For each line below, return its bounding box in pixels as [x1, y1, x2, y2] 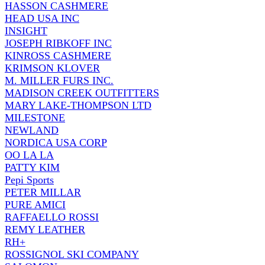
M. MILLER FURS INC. [5, 74, 114, 86]
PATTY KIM [5, 161, 60, 173]
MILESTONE [5, 111, 65, 124]
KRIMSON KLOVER [5, 62, 100, 74]
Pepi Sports [5, 173, 54, 186]
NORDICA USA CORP [5, 136, 107, 148]
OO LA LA [5, 148, 54, 161]
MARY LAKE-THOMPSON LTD [5, 99, 151, 111]
